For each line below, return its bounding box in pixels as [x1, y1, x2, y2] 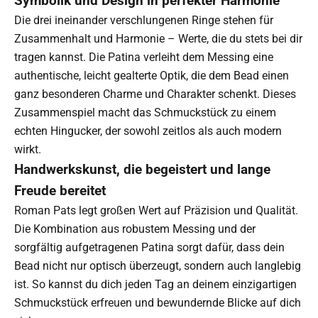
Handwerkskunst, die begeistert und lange [14, 162, 270, 178]
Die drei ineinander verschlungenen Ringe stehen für [14, 13, 273, 28]
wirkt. [14, 143, 41, 157]
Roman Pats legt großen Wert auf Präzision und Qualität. [14, 204, 298, 218]
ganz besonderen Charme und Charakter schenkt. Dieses [14, 87, 296, 102]
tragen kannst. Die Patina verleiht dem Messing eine [14, 50, 273, 65]
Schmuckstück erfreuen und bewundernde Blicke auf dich [14, 296, 301, 310]
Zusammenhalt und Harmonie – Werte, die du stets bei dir [14, 32, 302, 46]
